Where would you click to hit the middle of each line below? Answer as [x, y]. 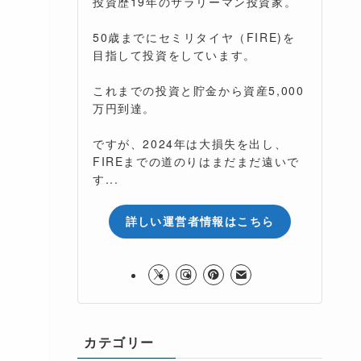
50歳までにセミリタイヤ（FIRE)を [194, 37]
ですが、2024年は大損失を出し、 [190, 143]
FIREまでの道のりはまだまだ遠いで [196, 161]
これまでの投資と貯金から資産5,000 [199, 90]
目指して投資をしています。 [174, 54]
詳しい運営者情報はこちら [200, 221]
